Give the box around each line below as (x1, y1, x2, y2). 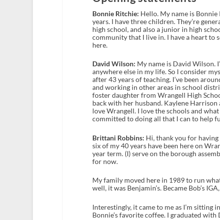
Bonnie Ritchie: (92, 9, 139, 18)
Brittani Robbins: (92, 133, 144, 142)
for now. (92, 157, 118, 165)
